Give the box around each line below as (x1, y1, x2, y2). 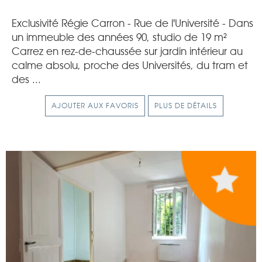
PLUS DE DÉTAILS (154, 102, 217, 110)
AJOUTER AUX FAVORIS (51, 102, 139, 110)
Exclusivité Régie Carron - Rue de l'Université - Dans (12, 18, 253, 29)
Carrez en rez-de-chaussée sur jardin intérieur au (12, 46, 243, 57)
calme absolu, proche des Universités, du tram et (12, 60, 248, 71)
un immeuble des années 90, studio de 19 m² (12, 32, 227, 43)
